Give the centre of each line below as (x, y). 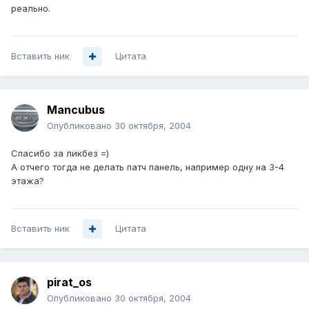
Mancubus (76, 110)
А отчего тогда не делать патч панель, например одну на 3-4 (148, 167)
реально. (31, 9)
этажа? (28, 181)
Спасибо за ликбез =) (60, 153)
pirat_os (69, 282)
